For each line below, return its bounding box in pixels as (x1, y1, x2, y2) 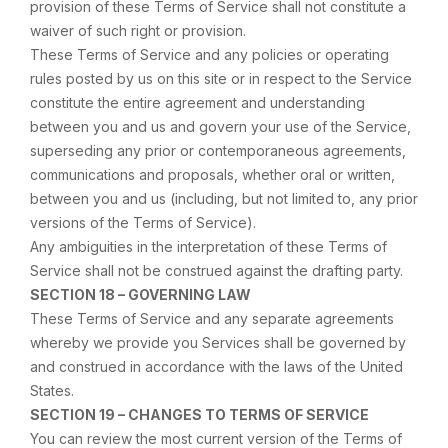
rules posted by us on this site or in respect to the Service (30, 70, 412, 87)
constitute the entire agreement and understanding (30, 94, 365, 111)
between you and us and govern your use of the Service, (30, 118, 411, 135)
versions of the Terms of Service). (30, 214, 256, 231)
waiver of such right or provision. (30, 22, 246, 39)
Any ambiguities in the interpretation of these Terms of (30, 238, 387, 255)
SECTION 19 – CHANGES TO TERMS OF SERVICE (30, 406, 369, 423)
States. (30, 382, 74, 399)
